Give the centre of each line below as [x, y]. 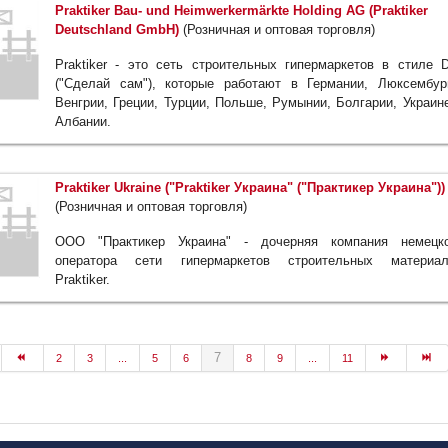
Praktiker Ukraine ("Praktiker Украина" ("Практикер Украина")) [250, 188]
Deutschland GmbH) [117, 30]
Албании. [83, 122]
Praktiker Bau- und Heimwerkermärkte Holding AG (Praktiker [241, 11]
